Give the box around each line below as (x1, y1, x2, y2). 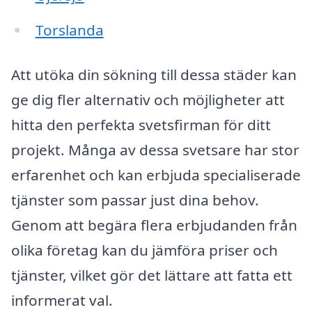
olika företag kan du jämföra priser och (11, 240, 278, 260)
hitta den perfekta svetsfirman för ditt (11, 114, 271, 134)
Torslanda (35, 20, 104, 40)
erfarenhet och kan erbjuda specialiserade (11, 164, 301, 185)
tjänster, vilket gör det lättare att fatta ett (11, 265, 292, 285)
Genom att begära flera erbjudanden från (11, 214, 297, 235)
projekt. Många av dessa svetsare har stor (11, 139, 299, 159)
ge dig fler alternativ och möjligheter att (11, 89, 285, 109)
